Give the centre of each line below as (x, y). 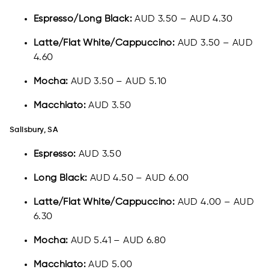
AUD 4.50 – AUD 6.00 (139, 179)
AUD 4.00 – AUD (215, 203)
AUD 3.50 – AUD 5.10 (117, 82)
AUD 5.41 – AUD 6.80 (118, 241)
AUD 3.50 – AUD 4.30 (184, 20)
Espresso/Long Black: (84, 20)
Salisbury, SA (34, 130)
